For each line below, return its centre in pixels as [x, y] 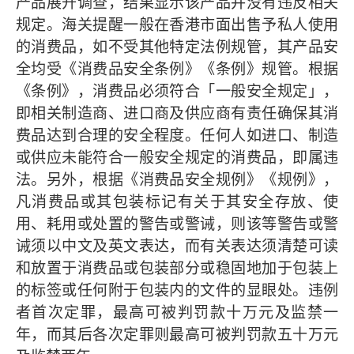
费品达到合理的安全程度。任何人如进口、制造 [177, 135]
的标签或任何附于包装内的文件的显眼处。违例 [177, 290]
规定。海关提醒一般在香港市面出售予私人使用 [177, 24]
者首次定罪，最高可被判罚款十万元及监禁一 [177, 312]
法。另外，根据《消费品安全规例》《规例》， [177, 179]
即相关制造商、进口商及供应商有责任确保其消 [177, 113]
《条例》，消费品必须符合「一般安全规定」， [177, 90]
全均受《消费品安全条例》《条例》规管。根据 [177, 68]
